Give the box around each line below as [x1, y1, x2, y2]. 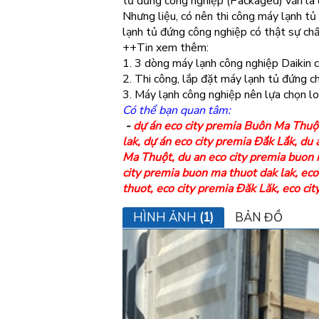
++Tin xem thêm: [122, 40, 209, 56]
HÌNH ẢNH [133, 209, 199, 226]
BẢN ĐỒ [235, 209, 283, 226]
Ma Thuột [122, 150, 172, 165]
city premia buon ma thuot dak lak [122, 165, 295, 181]
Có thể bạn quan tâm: [122, 103, 231, 118]
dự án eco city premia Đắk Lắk [143, 134, 294, 150]
